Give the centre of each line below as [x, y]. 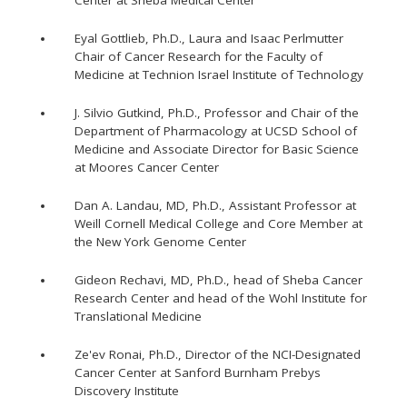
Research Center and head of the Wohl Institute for [221, 298]
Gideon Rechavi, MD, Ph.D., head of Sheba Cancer [218, 280]
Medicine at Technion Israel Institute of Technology [219, 74]
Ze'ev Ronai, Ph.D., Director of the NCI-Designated [218, 354]
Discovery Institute [127, 391]
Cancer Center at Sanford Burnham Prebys [198, 372]
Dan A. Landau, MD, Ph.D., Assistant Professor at [215, 205]
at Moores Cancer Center [147, 167]
